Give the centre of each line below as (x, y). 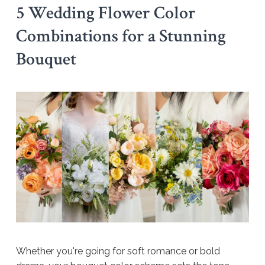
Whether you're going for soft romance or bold (118, 251)
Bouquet (46, 59)
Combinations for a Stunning (121, 36)
